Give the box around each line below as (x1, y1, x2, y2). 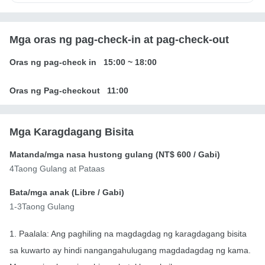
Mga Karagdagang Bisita (9, 126, 134, 138)
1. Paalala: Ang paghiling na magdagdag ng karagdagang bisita (9, 229, 247, 239)
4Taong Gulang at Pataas (9, 164, 105, 174)
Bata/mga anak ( (9, 188, 75, 198)
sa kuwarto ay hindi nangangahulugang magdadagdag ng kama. (9, 245, 251, 256)
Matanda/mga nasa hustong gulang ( (9, 150, 159, 160)
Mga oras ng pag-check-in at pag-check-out (9, 34, 229, 46)
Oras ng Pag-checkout (9, 86, 100, 96)
